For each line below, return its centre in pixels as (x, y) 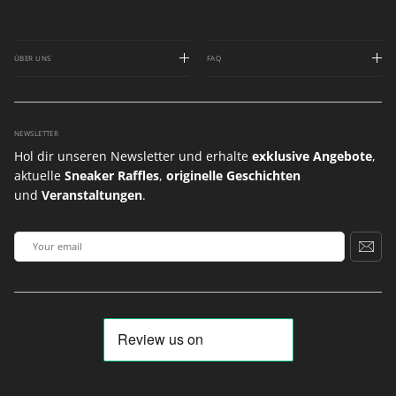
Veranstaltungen (92, 194)
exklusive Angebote (312, 156)
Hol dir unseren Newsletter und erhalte (133, 156)
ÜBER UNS (33, 57)
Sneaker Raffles (112, 175)
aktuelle (39, 175)
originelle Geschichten (233, 175)
